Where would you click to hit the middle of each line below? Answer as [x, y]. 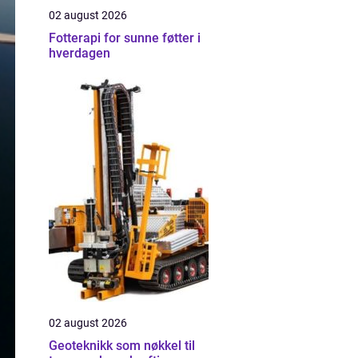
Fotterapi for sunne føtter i [125, 38]
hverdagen [80, 53]
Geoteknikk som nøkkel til [122, 346]
